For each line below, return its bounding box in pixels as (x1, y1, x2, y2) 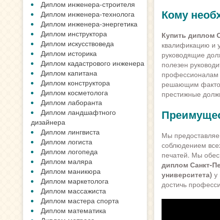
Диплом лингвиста (41, 127, 100, 137)
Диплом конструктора (41, 78, 110, 87)
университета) (161, 169, 212, 179)
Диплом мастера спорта (41, 195, 119, 205)
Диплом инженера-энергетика (41, 19, 137, 28)
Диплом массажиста (41, 186, 106, 195)
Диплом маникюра (41, 166, 101, 176)
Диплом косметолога (41, 87, 108, 97)
